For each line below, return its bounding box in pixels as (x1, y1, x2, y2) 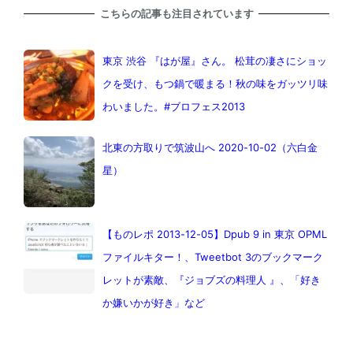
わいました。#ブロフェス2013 (102, 100, 245, 113)
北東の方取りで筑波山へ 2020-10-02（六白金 (102, 141, 318, 154)
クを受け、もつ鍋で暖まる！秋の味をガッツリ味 (102, 77, 328, 91)
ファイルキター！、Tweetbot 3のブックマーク (102, 251, 323, 264)
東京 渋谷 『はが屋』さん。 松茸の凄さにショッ (102, 54, 327, 68)
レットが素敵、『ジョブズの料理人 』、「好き (102, 273, 321, 287)
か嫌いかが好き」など (102, 296, 205, 310)
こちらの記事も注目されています (99, 6, 254, 20)
